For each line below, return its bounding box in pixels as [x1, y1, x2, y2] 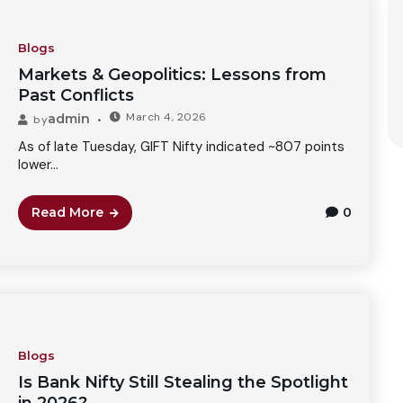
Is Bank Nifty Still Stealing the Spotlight [17, 372, 348, 392]
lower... [17, 155, 58, 174]
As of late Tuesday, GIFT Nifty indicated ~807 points [17, 137, 345, 156]
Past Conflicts [17, 85, 134, 105]
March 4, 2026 [126, 109, 207, 124]
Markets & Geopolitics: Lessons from [17, 64, 327, 85]
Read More [31, 203, 103, 220]
